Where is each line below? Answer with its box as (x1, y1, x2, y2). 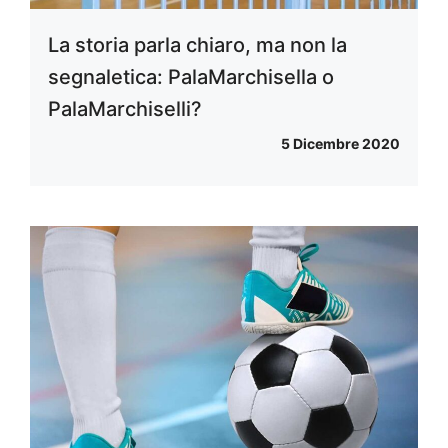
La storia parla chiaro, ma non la (48, 32, 347, 57)
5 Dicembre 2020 (281, 134, 400, 152)
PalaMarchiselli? (48, 96, 202, 121)
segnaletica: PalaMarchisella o (48, 64, 334, 89)
